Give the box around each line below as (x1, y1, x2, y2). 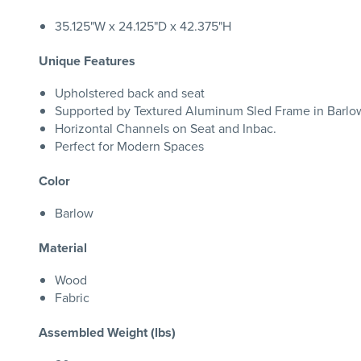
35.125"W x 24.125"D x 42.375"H (55, 17, 231, 35)
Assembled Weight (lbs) (39, 323, 176, 342)
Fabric (55, 288, 89, 306)
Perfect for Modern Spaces (55, 137, 204, 155)
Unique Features (39, 52, 135, 70)
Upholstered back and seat (55, 84, 205, 102)
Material (39, 239, 87, 257)
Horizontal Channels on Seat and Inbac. (55, 119, 276, 137)
